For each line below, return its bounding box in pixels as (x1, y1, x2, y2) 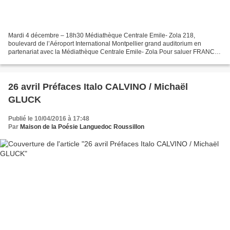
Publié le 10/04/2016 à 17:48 (8, 114, 89, 122)
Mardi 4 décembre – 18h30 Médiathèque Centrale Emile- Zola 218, (8, 31, 195, 39)
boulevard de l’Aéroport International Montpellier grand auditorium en (8, 40, 201, 47)
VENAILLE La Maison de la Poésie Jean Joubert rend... (8, 56, 162, 64)
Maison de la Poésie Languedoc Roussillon (20, 123, 144, 130)
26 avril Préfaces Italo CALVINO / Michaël (8, 81, 188, 92)
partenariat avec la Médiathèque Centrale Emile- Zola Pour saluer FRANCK (8, 48, 219, 55)
